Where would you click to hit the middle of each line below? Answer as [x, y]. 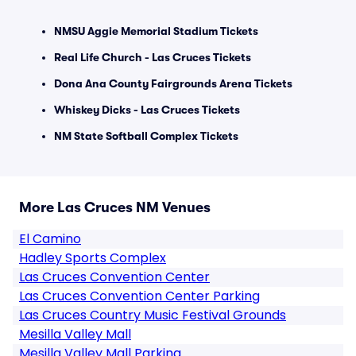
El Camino [50, 239]
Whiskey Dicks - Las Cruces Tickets [147, 110]
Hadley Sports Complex [93, 258]
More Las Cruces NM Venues [115, 207]
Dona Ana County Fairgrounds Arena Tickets [173, 83]
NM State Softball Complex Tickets [146, 136]
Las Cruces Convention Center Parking [139, 296]
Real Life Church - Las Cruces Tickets [153, 57]
